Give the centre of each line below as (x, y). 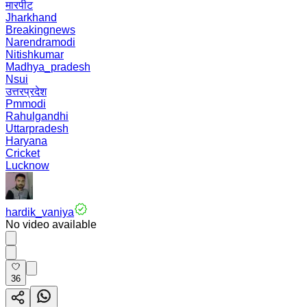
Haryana (26, 141)
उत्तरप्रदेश (26, 91)
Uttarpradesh (37, 128)
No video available (51, 224)
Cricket (23, 153)
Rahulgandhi (37, 116)
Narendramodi (40, 42)
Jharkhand (31, 17)
